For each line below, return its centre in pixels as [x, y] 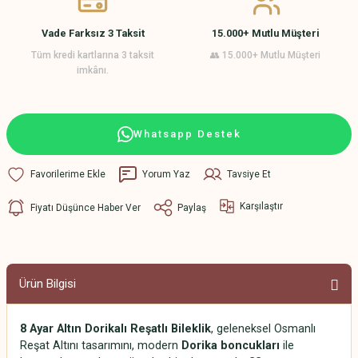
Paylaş [192, 207]
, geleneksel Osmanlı [263, 329]
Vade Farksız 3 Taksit [93, 33]
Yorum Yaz [166, 174]
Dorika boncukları [231, 346]
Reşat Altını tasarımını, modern [101, 346]
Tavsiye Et [249, 174]
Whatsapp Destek [187, 134]
